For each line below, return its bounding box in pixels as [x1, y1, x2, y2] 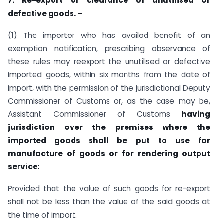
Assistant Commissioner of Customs [8, 109, 182, 120]
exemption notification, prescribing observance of [8, 43, 210, 54]
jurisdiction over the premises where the [8, 122, 210, 133]
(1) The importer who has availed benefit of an [8, 30, 210, 41]
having [182, 109, 210, 120]
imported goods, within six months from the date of [8, 70, 210, 80]
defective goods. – [8, 8, 83, 19]
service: [8, 162, 39, 172]
